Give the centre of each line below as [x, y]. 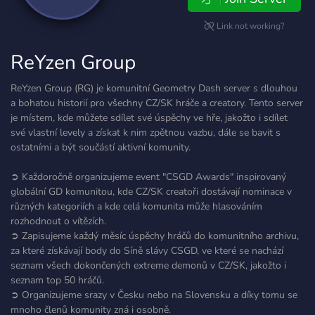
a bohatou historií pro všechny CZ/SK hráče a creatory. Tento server [157, 103]
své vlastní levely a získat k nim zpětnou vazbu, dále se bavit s [146, 133]
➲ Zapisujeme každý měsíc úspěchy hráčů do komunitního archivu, [155, 236]
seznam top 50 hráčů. [57, 280]
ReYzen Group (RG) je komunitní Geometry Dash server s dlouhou [154, 88]
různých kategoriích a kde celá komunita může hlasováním [136, 206]
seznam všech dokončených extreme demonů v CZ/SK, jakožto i [148, 265]
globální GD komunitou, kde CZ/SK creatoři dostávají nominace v [151, 192]
